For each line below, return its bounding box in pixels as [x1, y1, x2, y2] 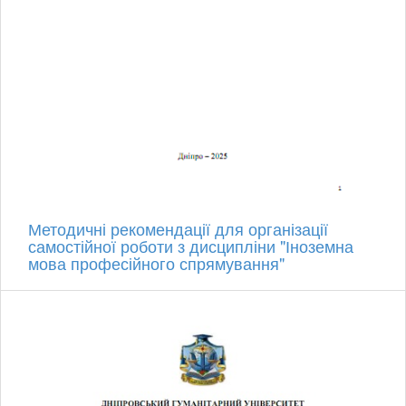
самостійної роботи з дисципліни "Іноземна [28, 234, 353, 258]
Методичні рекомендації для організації [28, 217, 328, 241]
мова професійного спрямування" [28, 251, 285, 275]
